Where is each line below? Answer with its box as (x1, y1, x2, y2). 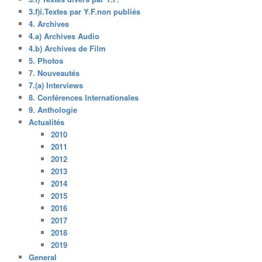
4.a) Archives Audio (29, 30, 100, 42)
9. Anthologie (29, 104, 78, 115)
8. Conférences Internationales (29, 91, 139, 103)
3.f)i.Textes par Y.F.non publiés (29, 5, 141, 17)
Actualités (29, 116, 65, 127)
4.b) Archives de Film (29, 42, 106, 54)
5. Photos (29, 54, 64, 66)
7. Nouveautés (29, 67, 80, 78)
